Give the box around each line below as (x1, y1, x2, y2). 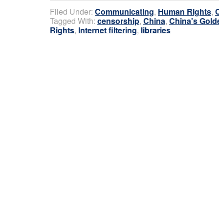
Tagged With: (50, 15, 97, 26)
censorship (97, 15, 139, 26)
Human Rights (158, 5, 211, 17)
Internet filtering (78, 24, 137, 36)
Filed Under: (50, 5, 95, 17)
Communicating (95, 5, 154, 17)
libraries (141, 24, 171, 36)
